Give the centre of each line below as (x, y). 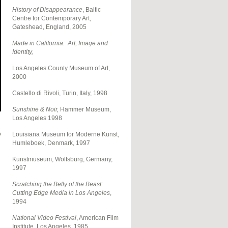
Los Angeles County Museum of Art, (61, 68)
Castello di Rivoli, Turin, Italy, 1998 (60, 93)
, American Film (97, 218)
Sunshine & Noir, (35, 110)
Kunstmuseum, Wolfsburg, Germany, (62, 160)
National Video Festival (44, 218)
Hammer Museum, (84, 110)
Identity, (22, 52)
